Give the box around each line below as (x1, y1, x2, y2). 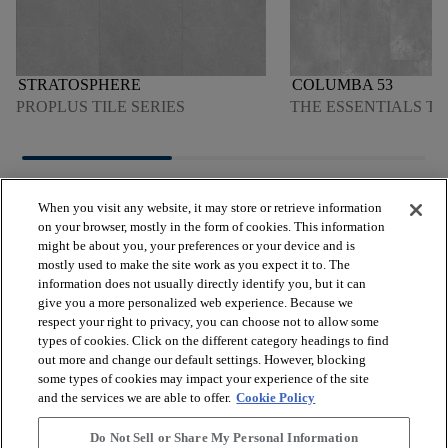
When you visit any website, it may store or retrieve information (38, 200, 383, 215)
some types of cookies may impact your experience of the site (38, 371, 370, 386)
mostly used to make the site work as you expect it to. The (38, 257, 351, 272)
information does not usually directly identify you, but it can (38, 276, 367, 291)
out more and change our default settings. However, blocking (38, 352, 367, 367)
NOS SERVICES (16, 401, 129, 419)
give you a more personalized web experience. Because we (38, 295, 354, 310)
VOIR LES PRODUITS (16, 269, 173, 287)
